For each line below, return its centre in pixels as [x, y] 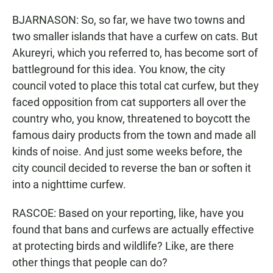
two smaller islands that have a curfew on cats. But [135, 36]
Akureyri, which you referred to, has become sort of [135, 53]
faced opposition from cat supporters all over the [129, 102]
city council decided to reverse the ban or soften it [132, 168]
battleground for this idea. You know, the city [119, 69]
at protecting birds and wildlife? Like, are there [123, 246]
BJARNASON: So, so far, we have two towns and [129, 20]
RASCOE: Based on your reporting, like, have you [128, 213]
